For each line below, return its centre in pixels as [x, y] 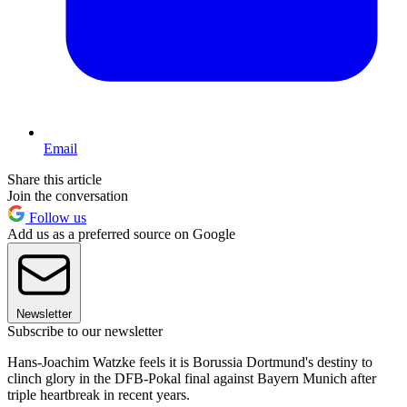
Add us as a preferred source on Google [121, 234]
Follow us [56, 218]
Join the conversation [68, 196]
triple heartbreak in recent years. [99, 395]
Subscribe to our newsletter [85, 332]
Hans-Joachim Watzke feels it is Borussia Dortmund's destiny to [190, 362]
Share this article [55, 180]
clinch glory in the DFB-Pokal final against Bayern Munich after [192, 379]
